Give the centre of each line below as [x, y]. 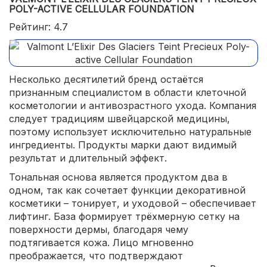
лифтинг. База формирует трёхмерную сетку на [124, 216]
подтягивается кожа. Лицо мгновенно [101, 242]
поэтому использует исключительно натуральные [130, 131]
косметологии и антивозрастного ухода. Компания [133, 105]
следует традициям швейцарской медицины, [119, 118]
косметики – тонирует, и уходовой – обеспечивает [133, 203]
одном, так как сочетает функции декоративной [127, 190]
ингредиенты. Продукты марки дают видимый [123, 145]
